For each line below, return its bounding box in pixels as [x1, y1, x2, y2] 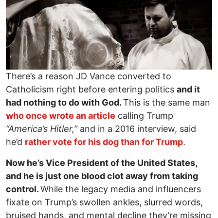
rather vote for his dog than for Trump [25, 136, 183, 147]
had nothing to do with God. [6, 97, 123, 108]
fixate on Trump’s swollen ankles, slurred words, [6, 197, 203, 207]
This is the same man [123, 97, 210, 108]
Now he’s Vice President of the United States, [6, 157, 197, 168]
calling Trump [115, 110, 173, 121]
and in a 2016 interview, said [80, 123, 196, 134]
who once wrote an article [6, 110, 115, 121]
